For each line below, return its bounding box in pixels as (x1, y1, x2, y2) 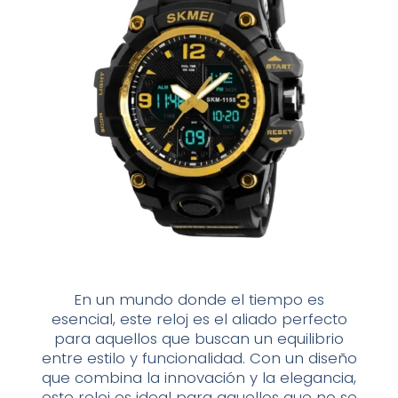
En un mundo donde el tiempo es (74, 289, 324, 311)
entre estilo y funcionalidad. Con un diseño (41, 347, 357, 370)
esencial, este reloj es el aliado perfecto (51, 308, 347, 330)
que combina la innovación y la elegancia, (42, 367, 356, 389)
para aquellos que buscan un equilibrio (54, 328, 344, 350)
